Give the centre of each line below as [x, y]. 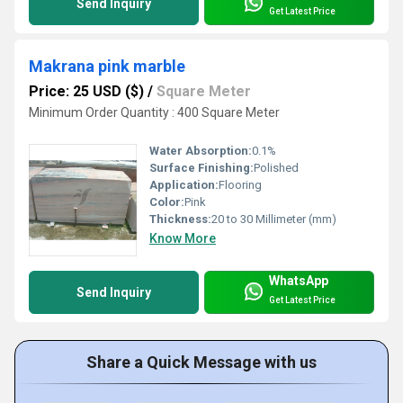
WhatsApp [299, 280]
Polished [276, 168]
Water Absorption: [201, 151]
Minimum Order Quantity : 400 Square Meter [154, 113]
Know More [183, 239]
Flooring [240, 185]
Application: [184, 185]
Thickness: [180, 219]
